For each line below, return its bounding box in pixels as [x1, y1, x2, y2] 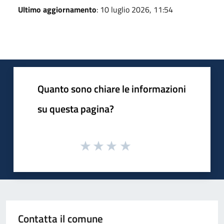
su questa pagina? [37, 100, 114, 116]
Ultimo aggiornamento [18, 3, 96, 15]
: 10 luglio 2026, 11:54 [96, 3, 173, 15]
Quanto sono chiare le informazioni [37, 80, 186, 96]
